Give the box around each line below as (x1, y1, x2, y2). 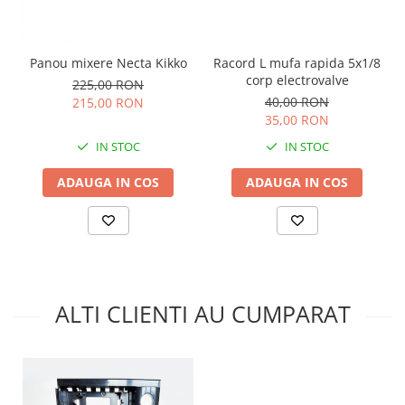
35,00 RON (265, 110, 329, 128)
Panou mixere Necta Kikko (29, 53, 187, 71)
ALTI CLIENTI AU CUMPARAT (54, 297, 351, 329)
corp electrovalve (245, 71, 349, 89)
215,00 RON (72, 93, 144, 111)
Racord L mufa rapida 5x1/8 (213, 53, 381, 71)
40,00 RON (265, 92, 329, 110)
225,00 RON (72, 75, 144, 93)
